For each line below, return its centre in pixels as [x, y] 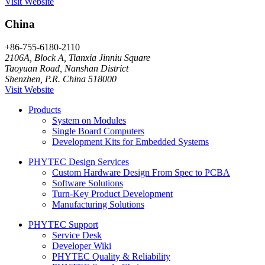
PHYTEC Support [63, 225]
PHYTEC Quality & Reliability [111, 257]
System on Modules [89, 121]
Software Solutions [88, 183]
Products [45, 110]
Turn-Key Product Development [112, 194]
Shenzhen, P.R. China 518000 [61, 79]
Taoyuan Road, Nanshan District [67, 69]
